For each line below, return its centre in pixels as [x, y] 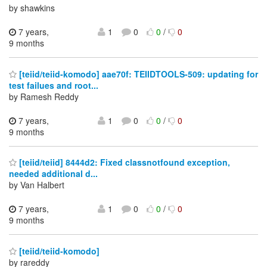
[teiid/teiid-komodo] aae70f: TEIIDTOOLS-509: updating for [137, 74]
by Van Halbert [37, 185]
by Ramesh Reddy [44, 96]
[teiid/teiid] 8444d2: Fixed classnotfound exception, [123, 162]
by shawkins [32, 8]
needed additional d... [53, 174]
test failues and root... [54, 85]
